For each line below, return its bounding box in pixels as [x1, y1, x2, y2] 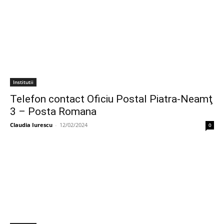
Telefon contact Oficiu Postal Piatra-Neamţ [10, 93, 213, 105]
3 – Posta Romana [10, 105, 96, 117]
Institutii [13, 78, 33, 85]
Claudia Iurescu [10, 121, 52, 128]
